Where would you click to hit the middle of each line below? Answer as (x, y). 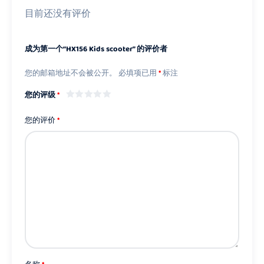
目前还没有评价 (58, 14)
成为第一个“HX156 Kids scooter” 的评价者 (96, 49)
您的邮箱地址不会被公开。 (71, 74)
